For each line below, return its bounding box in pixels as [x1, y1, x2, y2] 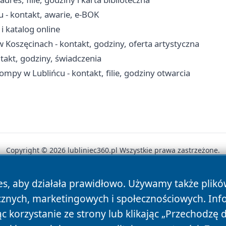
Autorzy [28, 180, 60, 192]
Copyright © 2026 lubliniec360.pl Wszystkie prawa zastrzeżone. [6, 145, 220, 155]
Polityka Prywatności [68, 180, 153, 192]
